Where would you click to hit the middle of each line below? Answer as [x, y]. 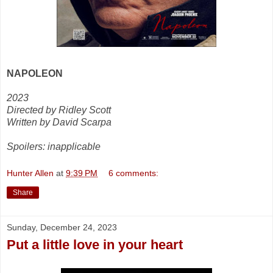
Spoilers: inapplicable [54, 147]
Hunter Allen [30, 173]
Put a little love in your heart [95, 244]
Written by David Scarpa [59, 122]
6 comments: [134, 173]
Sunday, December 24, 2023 [62, 227]
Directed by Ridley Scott [59, 110]
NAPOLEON [35, 74]
